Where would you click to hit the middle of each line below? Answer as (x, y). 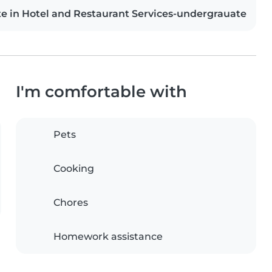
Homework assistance (108, 236)
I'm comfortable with (101, 91)
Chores (71, 202)
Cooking (74, 168)
